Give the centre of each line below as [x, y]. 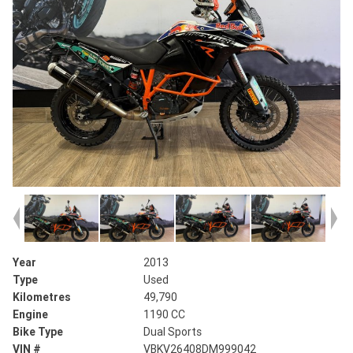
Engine [30, 315]
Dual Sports [173, 332]
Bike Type [38, 332]
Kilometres [42, 297]
